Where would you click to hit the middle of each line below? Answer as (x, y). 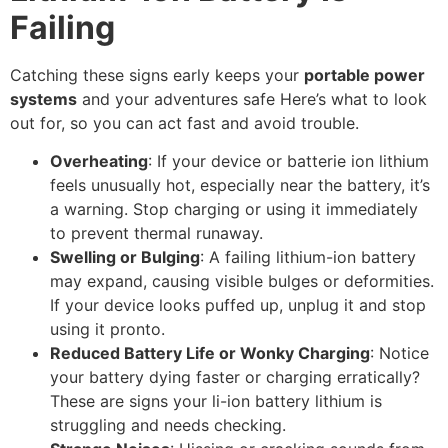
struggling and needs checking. (168, 425)
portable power (364, 74)
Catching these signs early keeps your (157, 74)
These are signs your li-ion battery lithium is (216, 401)
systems (43, 98)
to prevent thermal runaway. (156, 233)
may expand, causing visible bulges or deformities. (242, 281)
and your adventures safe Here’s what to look (252, 98)
